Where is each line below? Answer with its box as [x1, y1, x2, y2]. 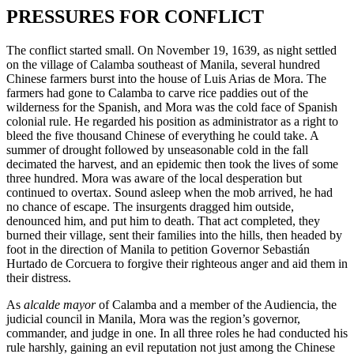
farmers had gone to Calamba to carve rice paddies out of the [6, 86, 308, 100]
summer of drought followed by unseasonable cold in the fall [6, 143, 308, 156]
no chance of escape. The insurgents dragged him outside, [6, 200, 294, 213]
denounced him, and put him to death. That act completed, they [6, 214, 320, 228]
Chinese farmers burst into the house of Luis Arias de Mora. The [6, 72, 326, 85]
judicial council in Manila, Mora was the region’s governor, [6, 312, 300, 326]
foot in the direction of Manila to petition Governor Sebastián [6, 243, 310, 256]
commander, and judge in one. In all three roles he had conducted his [6, 326, 348, 340]
